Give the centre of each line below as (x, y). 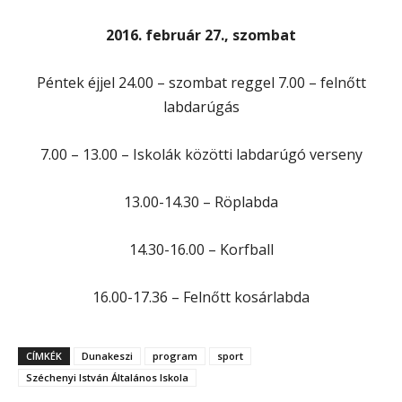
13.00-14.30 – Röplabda (201, 201)
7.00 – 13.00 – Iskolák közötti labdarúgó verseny (201, 154)
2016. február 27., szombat (201, 35)
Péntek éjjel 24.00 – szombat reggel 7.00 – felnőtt (201, 82)
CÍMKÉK (44, 355)
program (175, 355)
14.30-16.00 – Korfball (201, 249)
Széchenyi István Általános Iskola (107, 377)
